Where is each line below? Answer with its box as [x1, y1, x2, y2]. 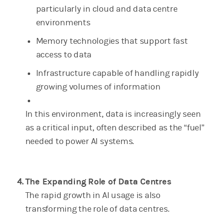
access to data [36, 50, 92, 60]
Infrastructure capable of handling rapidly [36, 68, 199, 79]
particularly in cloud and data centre [36, 4, 178, 15]
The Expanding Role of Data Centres [25, 177, 171, 187]
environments [36, 18, 91, 28]
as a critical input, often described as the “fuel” [25, 123, 204, 133]
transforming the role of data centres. [25, 204, 169, 215]
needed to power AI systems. [25, 136, 134, 147]
